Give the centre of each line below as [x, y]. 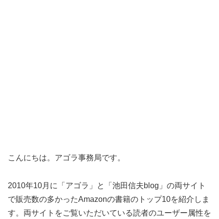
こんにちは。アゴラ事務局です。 [66, 157]
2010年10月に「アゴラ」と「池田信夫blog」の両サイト [107, 185]
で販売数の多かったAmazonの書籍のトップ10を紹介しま [109, 199]
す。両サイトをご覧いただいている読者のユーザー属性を [109, 213]
